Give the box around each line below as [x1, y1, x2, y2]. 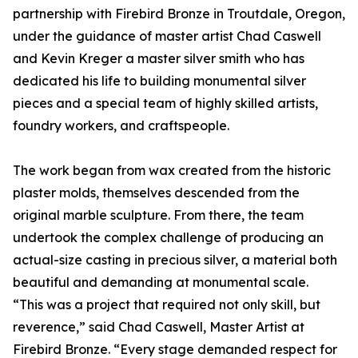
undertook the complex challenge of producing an [13, 229, 324, 246]
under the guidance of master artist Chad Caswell [13, 28, 321, 45]
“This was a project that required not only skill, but [13, 296, 320, 313]
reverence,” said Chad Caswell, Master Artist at [13, 319, 304, 336]
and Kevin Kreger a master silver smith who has [13, 50, 304, 67]
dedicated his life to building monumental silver [13, 73, 306, 89]
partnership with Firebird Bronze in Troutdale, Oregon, [13, 6, 345, 22]
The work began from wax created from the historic [13, 162, 331, 179]
